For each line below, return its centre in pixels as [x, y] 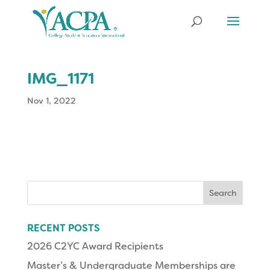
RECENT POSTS [63, 228]
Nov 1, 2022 [51, 101]
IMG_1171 [60, 79]
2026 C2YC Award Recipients [95, 246]
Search [42, 186]
